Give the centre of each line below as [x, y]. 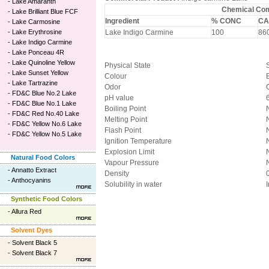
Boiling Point [125, 109]
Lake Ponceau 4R [38, 52]
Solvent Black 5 [35, 243]
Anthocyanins [31, 180]
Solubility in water [133, 185]
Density [117, 174]
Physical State [128, 66]
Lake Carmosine [36, 22]
